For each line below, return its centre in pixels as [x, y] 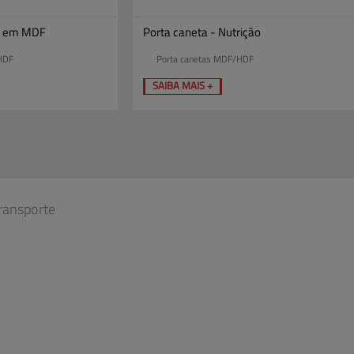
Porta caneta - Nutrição [202, 32]
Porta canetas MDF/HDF [205, 58]
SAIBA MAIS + [183, 85]
